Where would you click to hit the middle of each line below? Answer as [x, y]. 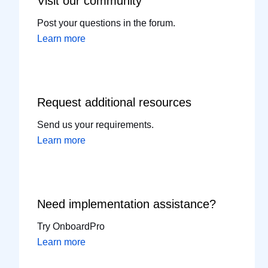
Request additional [88, 102]
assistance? [185, 204]
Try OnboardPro [71, 226]
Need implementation [95, 204]
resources [165, 102]
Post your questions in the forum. [106, 23]
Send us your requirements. [96, 124]
